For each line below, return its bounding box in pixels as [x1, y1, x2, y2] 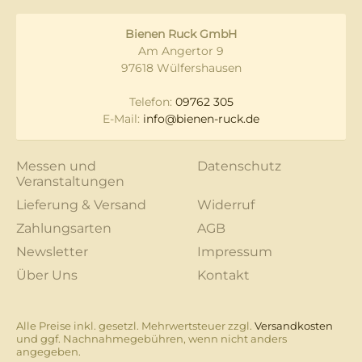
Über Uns [16, 267, 78, 284]
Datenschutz [197, 158, 282, 175]
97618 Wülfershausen [120, 61, 242, 76]
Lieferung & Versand [16, 197, 146, 213]
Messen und [16, 158, 96, 175]
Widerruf [197, 197, 255, 213]
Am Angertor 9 [138, 44, 224, 59]
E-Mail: [103, 112, 143, 127]
